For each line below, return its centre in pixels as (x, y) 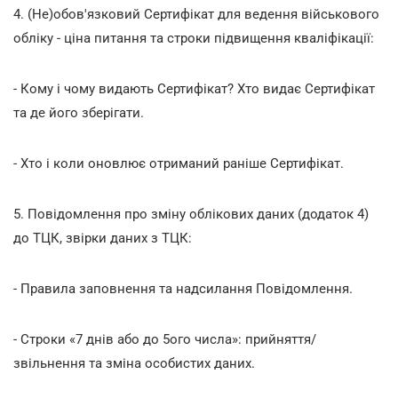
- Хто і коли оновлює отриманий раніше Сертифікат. (179, 163)
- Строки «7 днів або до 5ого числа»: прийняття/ (165, 339)
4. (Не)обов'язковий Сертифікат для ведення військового (196, 14)
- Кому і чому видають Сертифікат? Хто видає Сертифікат (194, 88)
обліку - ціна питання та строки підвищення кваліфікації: (194, 38)
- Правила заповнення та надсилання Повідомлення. (183, 288)
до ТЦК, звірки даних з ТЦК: (103, 238)
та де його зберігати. (79, 112)
